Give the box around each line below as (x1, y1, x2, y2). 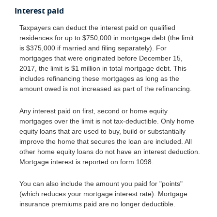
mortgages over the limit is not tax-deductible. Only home (19, 117, 194, 125)
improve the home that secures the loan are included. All (19, 137, 192, 145)
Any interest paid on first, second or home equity (19, 107, 168, 115)
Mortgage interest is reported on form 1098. (19, 157, 154, 166)
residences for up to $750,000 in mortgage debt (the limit (19, 34, 194, 42)
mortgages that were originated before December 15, (19, 54, 183, 62)
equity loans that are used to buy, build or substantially (19, 127, 186, 135)
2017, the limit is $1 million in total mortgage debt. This (19, 64, 186, 73)
